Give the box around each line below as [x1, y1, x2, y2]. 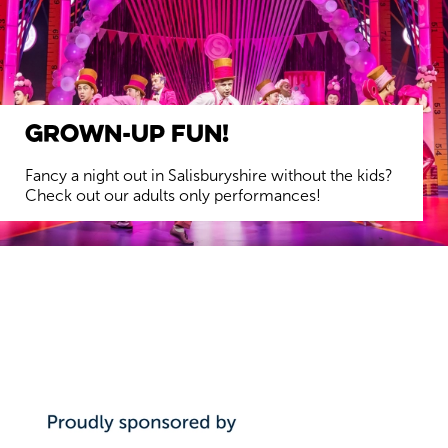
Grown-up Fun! [25, 116, 229, 150]
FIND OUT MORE [34, 251, 141, 270]
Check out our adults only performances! [25, 186, 321, 206]
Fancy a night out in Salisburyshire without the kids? [25, 166, 393, 186]
